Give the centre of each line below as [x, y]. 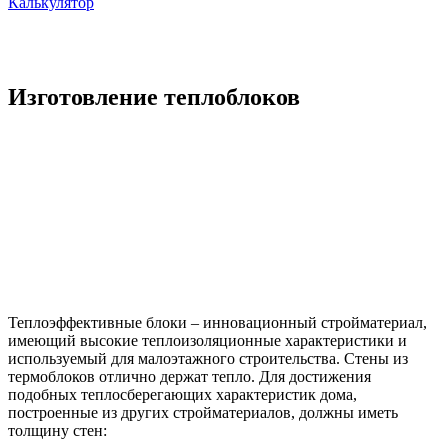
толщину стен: [57, 430]
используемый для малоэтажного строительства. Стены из [208, 358]
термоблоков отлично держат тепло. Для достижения [189, 376]
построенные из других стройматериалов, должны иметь [203, 412]
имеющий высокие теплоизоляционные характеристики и [207, 340]
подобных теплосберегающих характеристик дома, [182, 394]
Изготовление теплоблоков [154, 96]
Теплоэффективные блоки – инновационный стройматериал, [217, 322]
